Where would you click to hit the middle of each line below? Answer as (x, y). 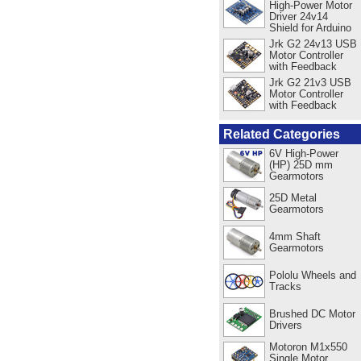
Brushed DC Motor (312, 313)
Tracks (285, 286)
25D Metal (293, 197)
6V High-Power (303, 153)
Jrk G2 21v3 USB (310, 82)
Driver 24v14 (298, 16)
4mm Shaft (295, 236)
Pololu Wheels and (312, 275)
